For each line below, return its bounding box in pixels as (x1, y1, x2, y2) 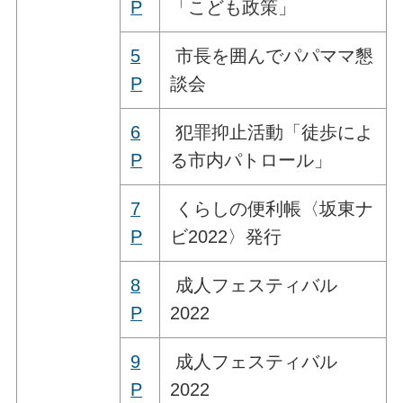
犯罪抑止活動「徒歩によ (170, 121, 374, 142)
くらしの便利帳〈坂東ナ (170, 198, 374, 219)
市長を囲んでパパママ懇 (170, 45, 374, 66)
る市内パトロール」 (170, 149, 333, 170)
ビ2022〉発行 (170, 226, 282, 246)
